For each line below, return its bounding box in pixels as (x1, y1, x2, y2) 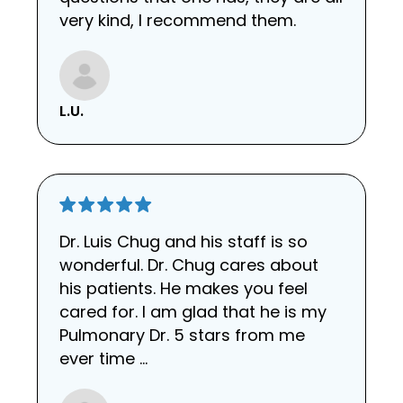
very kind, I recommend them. (59, 9, 296, 32)
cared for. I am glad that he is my (59, 300, 327, 323)
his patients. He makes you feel (59, 276, 308, 300)
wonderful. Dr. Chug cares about (59, 253, 318, 276)
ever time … (59, 346, 148, 370)
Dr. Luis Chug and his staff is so (59, 229, 308, 253)
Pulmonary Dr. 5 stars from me (59, 323, 305, 346)
